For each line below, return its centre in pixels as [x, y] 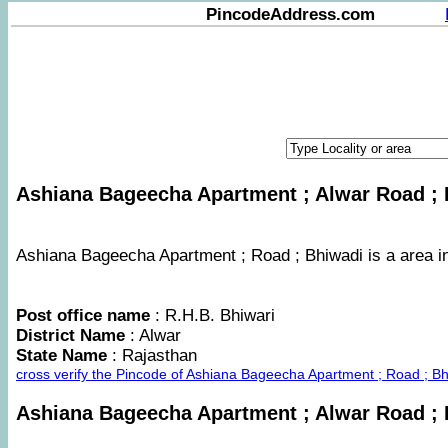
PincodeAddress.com [293, 14]
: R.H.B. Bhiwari [212, 315]
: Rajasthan [154, 355]
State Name [64, 355]
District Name [73, 335]
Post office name [83, 315]
